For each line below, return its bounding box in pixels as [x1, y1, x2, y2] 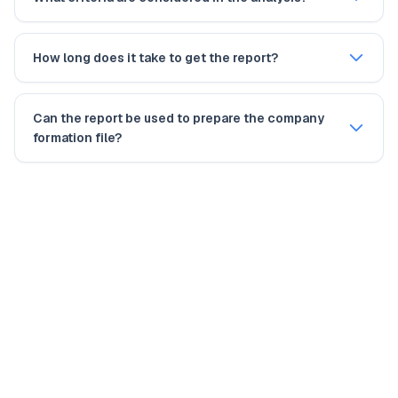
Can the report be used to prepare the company [33, 110, 324, 127]
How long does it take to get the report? [33, 50, 278, 67]
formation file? [33, 130, 122, 147]
